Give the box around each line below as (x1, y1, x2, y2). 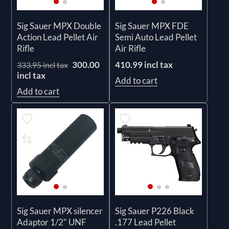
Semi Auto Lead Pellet (115, 31, 197, 42)
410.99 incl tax (115, 59, 173, 70)
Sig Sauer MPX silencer (17, 205, 103, 216)
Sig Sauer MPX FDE (115, 20, 189, 31)
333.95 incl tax (17, 59, 68, 70)
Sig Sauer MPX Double (17, 20, 102, 31)
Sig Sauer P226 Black (115, 205, 194, 216)
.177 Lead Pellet (115, 216, 176, 227)
